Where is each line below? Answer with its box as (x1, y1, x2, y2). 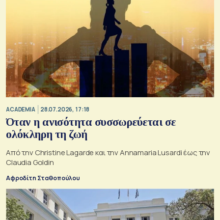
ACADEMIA (6, 105, 35, 113)
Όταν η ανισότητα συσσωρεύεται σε (6, 116, 176, 129)
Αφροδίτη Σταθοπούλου (6, 174, 80, 183)
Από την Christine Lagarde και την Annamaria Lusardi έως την (6, 147, 211, 158)
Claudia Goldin (6, 157, 54, 168)
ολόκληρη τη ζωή (6, 128, 87, 141)
